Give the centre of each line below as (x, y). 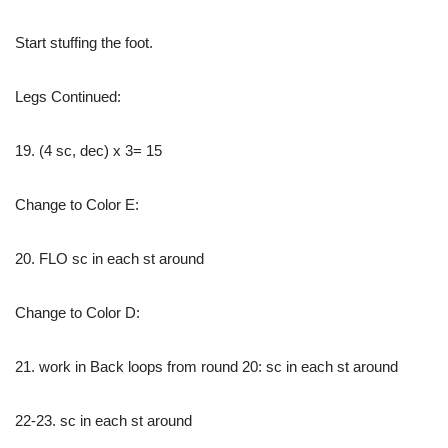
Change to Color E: (77, 204)
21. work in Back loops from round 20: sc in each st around (206, 366)
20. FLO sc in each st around (109, 258)
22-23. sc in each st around (103, 420)
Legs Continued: (68, 96)
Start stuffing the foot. (84, 42)
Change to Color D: (77, 312)
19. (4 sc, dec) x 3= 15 (88, 150)
